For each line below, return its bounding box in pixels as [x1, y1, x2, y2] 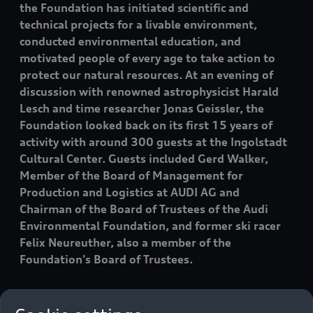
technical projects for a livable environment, [20, 17, 257, 31]
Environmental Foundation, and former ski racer [20, 218, 281, 233]
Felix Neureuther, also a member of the [20, 235, 231, 249]
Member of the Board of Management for [20, 168, 243, 182]
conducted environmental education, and [20, 34, 241, 48]
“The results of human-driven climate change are [20, 296, 286, 311]
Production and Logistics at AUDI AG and [20, 184, 240, 199]
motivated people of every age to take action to [20, 50, 275, 65]
